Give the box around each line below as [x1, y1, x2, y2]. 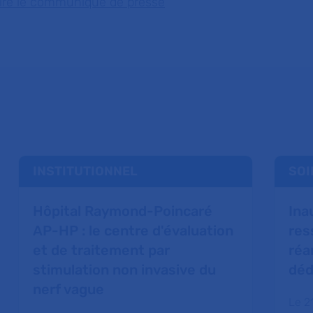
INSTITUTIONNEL [33, 163, 138, 180]
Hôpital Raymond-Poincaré [33, 203, 213, 220]
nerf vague [33, 281, 105, 298]
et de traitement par [33, 242, 170, 259]
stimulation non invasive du [33, 261, 217, 279]
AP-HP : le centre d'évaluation [33, 222, 234, 240]
